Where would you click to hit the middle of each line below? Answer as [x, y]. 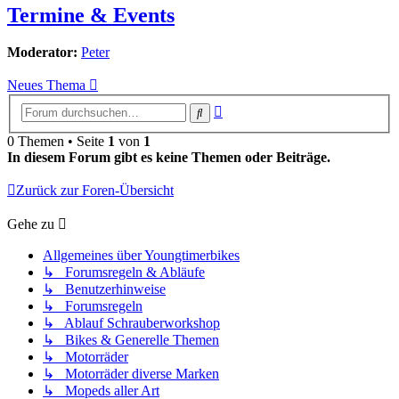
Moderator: [42, 53]
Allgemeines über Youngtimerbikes [141, 255]
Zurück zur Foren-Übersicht [95, 190]
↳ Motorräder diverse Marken [131, 374]
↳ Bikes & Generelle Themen [131, 340]
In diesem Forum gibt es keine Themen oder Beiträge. [169, 157]
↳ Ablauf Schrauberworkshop [131, 323]
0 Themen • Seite [57, 141]
